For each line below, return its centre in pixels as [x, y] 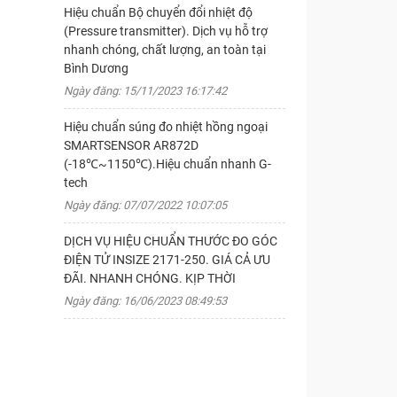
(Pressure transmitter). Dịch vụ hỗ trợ [165, 31]
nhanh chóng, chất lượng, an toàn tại [164, 50]
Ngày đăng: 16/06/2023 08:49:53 [145, 301]
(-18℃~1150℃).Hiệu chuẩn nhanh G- [167, 164]
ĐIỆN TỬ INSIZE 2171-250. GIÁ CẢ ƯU [167, 260]
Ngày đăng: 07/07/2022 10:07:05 [145, 205]
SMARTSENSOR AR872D [131, 145]
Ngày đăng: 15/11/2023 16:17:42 [145, 91]
